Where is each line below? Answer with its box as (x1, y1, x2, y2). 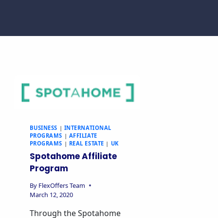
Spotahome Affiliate (29, 150, 117, 162)
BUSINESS (29, 124, 57, 132)
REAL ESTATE (69, 140, 104, 147)
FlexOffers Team (38, 181, 85, 190)
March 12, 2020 (29, 190, 73, 199)
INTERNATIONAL (64, 124, 111, 132)
